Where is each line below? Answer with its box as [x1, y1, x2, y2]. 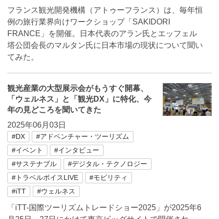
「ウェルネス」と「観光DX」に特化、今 [7, 95, 152, 103]
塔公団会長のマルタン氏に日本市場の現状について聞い [7, 41, 203, 49]
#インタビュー [54, 146, 99, 154]
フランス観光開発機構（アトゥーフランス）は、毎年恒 [7, 6, 203, 14]
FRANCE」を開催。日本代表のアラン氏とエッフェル [7, 29, 197, 38]
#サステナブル [12, 160, 57, 168]
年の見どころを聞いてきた [7, 106, 101, 114]
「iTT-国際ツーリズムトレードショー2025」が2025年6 [7, 203, 201, 212]
